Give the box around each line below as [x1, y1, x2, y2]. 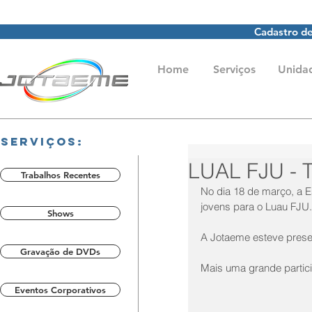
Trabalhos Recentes [20, 169, 100, 180]
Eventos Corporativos [15, 284, 106, 295]
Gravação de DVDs [20, 246, 100, 257]
